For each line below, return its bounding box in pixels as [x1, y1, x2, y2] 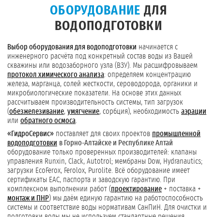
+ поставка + [162, 185, 201, 193]
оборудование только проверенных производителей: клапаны [7, 148, 197, 156]
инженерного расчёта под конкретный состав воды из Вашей [7, 52, 193, 61]
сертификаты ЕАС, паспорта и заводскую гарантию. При [7, 176, 175, 184]
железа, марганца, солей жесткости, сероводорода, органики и [7, 80, 198, 88]
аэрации [181, 108, 206, 116]
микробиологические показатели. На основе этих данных [7, 89, 181, 97]
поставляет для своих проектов [54, 130, 152, 138]
